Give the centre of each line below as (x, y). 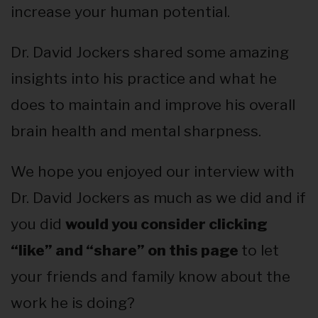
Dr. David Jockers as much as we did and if (158, 198)
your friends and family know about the (150, 277)
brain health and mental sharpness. (136, 131)
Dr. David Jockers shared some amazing (150, 53)
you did (38, 224)
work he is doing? (73, 303)
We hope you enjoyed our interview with (153, 172)
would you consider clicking (166, 224)
